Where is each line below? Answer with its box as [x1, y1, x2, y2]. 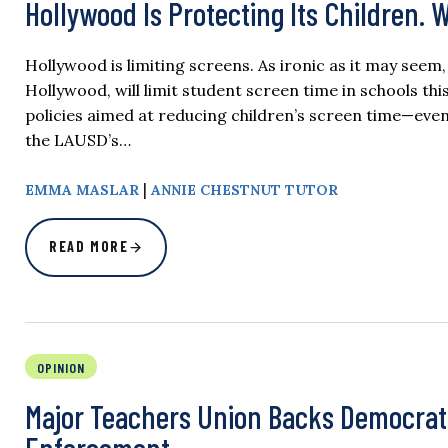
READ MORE [49, 238, 129, 256]
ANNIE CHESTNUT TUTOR [151, 181, 338, 200]
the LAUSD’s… [25, 130, 131, 151]
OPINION [37, 359, 85, 377]
